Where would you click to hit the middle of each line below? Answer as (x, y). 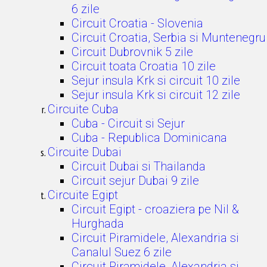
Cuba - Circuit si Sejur (128, 123)
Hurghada (98, 223)
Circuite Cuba (83, 109)
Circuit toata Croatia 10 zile (144, 66)
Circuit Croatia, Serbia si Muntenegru (169, 38)
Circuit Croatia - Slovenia (137, 23)
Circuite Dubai (85, 152)
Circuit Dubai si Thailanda (139, 166)
